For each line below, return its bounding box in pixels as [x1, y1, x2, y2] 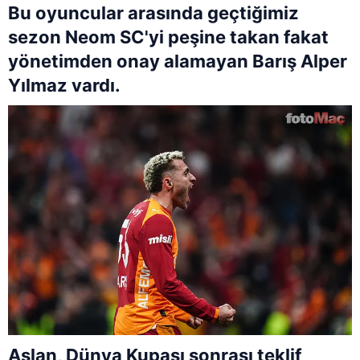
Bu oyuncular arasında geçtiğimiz [8, 2, 299, 24]
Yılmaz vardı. [8, 75, 121, 96]
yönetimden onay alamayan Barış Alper [8, 51, 347, 72]
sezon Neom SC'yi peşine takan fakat [8, 27, 329, 48]
